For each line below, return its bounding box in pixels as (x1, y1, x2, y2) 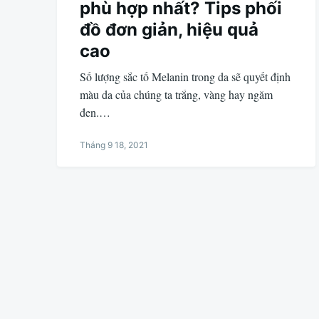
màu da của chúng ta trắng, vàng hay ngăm (80, 87, 273, 102)
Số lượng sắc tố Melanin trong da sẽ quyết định (80, 69, 291, 84)
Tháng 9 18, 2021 (80, 140, 148, 150)
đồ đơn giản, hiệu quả (80, 19, 258, 40)
